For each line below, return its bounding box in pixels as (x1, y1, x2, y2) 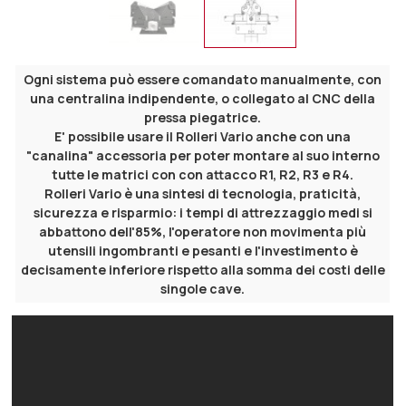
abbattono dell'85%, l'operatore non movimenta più (39, 223, 367, 241)
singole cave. (160, 280, 246, 298)
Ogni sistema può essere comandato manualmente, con (24, 71, 382, 89)
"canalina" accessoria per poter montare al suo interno (25, 147, 380, 165)
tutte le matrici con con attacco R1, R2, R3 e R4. (52, 166, 354, 184)
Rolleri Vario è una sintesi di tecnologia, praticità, (44, 185, 362, 203)
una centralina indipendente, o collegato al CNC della (30, 90, 376, 108)
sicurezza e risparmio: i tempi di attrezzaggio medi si (33, 204, 372, 222)
